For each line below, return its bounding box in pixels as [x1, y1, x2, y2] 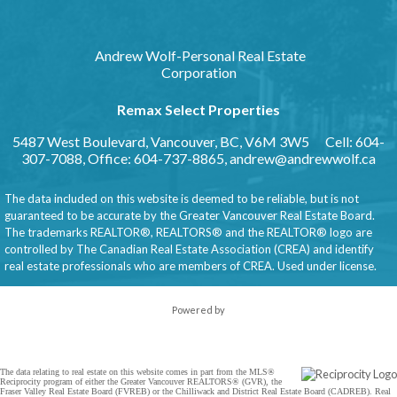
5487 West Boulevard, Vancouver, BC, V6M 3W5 [12, 133, 309, 150]
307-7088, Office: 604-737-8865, [21, 150, 230, 167]
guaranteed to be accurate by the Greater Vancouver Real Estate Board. [4, 208, 375, 222]
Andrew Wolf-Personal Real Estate [91, 47, 306, 64]
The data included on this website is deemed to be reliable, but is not [4, 191, 359, 206]
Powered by [172, 304, 225, 315]
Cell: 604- [325, 133, 385, 150]
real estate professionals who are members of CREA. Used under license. [4, 259, 382, 273]
